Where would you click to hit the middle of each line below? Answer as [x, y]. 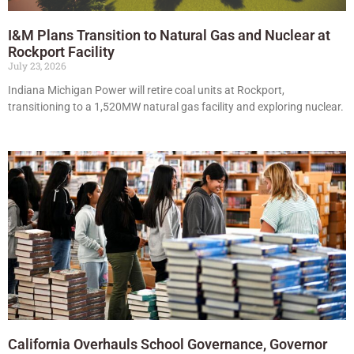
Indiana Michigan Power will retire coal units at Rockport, [146, 90]
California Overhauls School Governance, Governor [168, 344]
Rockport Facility [61, 51]
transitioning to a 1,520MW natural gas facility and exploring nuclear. [176, 106]
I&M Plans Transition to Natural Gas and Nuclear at [169, 35]
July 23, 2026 [37, 65]
